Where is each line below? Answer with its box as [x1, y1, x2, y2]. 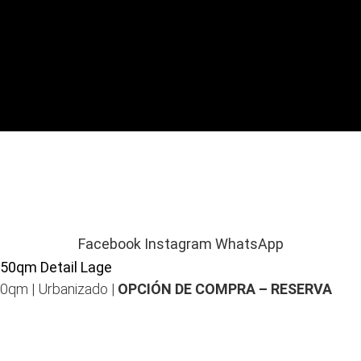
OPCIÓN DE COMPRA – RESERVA [118, 280, 332, 298]
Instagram [143, 234, 212, 252]
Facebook [77, 234, 141, 252]
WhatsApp [214, 234, 284, 252]
